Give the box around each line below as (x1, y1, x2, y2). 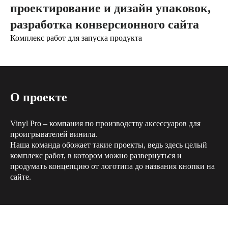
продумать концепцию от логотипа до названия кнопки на (10, 162, 215, 170)
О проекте (10, 91, 67, 104)
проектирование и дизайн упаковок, (10, 2, 211, 15)
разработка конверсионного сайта (10, 18, 199, 31)
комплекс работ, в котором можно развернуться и (10, 151, 182, 160)
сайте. (10, 173, 31, 181)
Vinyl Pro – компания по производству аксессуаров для (10, 119, 201, 128)
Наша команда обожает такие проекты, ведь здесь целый (10, 140, 207, 149)
